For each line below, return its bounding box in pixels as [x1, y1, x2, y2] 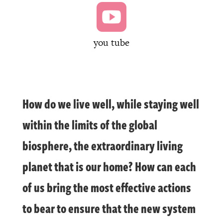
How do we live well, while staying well [22, 94, 199, 113]
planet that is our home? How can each [22, 157, 196, 176]
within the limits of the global [22, 115, 157, 134]
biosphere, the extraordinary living [22, 136, 183, 155]
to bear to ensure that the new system [22, 199, 196, 218]
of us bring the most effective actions [22, 178, 191, 197]
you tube [93, 36, 129, 50]
